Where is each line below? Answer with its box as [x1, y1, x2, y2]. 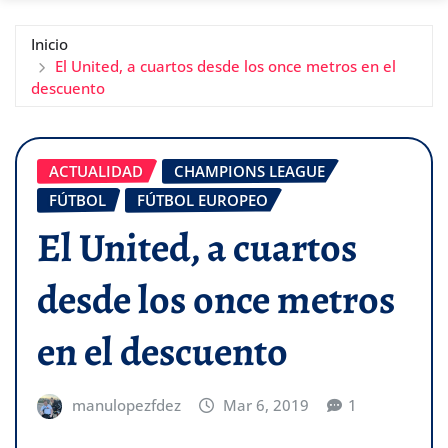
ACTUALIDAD [49, 160, 143, 181]
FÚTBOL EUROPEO [137, 189, 268, 210]
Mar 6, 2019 [223, 395, 310, 416]
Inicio [31, 33, 68, 54]
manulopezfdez [71, 395, 181, 416]
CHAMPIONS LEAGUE [174, 160, 325, 181]
